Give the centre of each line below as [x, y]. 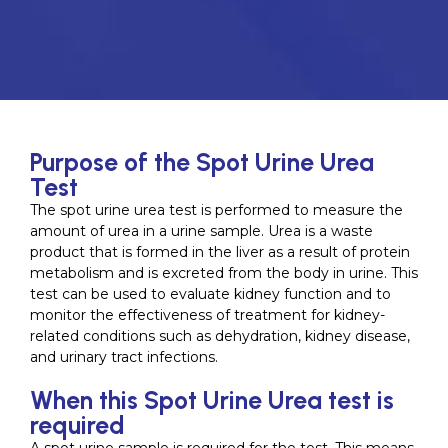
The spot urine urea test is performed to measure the [216, 210]
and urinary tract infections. [124, 357]
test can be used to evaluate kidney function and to [210, 294]
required [77, 425]
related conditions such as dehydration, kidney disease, [220, 336]
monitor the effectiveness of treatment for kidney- [207, 315]
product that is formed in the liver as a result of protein [220, 252]
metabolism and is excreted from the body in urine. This [224, 273]
